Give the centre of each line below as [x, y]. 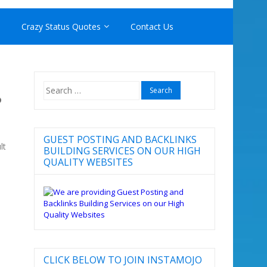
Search [55, 86]
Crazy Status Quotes [61, 27]
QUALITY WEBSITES [88, 162]
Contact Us [152, 27]
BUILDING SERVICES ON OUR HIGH [122, 150]
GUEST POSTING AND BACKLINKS [120, 139]
